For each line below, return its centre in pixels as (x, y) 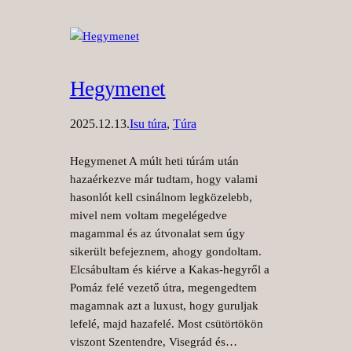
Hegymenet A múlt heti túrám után (154, 161)
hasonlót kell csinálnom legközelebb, (161, 197)
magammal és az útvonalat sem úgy (157, 233)
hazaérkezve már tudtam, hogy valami (163, 179)
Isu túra (148, 123)
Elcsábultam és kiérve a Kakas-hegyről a (169, 269)
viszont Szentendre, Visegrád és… (153, 341)
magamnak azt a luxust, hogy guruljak (164, 305)
